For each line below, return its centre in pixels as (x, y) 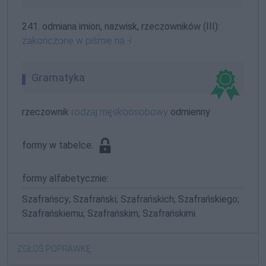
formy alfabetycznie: (65, 178)
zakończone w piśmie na (75, 40)
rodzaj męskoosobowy (120, 112)
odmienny (189, 112)
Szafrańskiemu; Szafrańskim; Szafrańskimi (109, 213)
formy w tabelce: (59, 145)
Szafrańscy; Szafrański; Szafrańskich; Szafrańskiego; (131, 199)
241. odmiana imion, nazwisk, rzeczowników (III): (121, 26)
